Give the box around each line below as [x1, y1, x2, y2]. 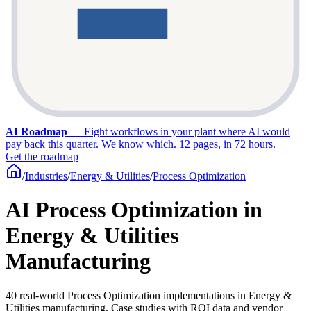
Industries [25, 170, 67, 182]
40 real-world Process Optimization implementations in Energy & [6, 289, 292, 301]
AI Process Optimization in [6, 197, 262, 223]
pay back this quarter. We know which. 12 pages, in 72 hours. [6, 138, 276, 150]
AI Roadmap [6, 126, 67, 137]
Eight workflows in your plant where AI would [84, 126, 290, 137]
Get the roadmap [6, 151, 78, 162]
